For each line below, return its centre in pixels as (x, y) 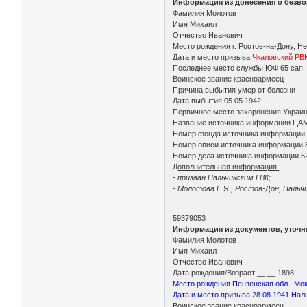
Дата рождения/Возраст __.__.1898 (234, 272)
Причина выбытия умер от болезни (234, 89)
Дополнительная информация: (226, 166)
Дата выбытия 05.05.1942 (217, 100)
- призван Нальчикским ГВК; (222, 177)
